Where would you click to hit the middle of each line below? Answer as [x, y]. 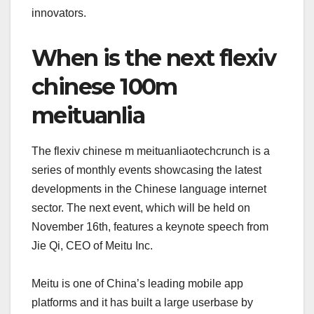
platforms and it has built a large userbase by [142, 303]
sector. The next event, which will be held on [141, 208]
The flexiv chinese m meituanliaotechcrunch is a [151, 151]
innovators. [59, 13]
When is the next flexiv [154, 57]
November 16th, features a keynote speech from [150, 227]
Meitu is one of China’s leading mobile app [137, 284]
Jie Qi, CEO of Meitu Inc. [92, 246]
